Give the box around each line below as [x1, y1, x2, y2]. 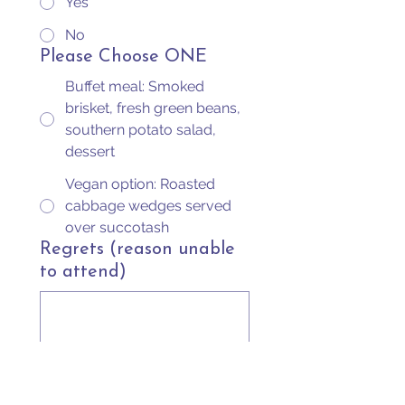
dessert [65, 143, 115, 160]
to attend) [40, 263, 127, 281]
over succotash [65, 219, 169, 236]
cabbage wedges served [65, 197, 231, 214]
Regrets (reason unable [40, 240, 235, 259]
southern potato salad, [65, 121, 216, 138]
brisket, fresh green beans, [65, 99, 240, 117]
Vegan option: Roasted [65, 175, 215, 193]
